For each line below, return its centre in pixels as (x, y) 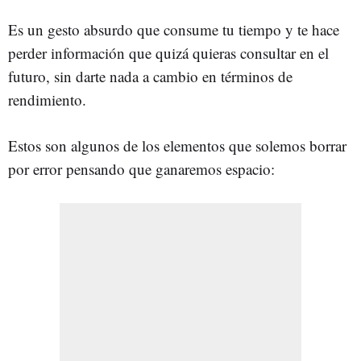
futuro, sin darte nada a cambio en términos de (150, 76)
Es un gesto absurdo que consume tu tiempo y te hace (174, 29)
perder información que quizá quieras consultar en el (168, 52)
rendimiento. (47, 99)
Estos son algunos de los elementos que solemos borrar (177, 145)
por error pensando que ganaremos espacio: (141, 168)
